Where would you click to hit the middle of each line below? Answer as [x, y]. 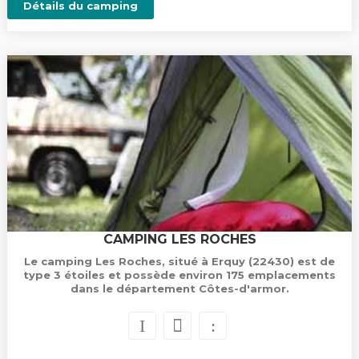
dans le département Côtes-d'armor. [179, 288]
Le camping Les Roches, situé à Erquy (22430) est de [179, 261]
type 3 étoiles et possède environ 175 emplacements [179, 275]
